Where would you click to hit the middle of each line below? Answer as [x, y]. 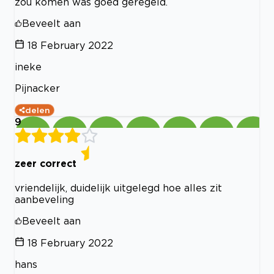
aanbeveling [44, 199]
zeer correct [46, 163]
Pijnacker [37, 88]
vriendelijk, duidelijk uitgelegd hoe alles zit [118, 187]
